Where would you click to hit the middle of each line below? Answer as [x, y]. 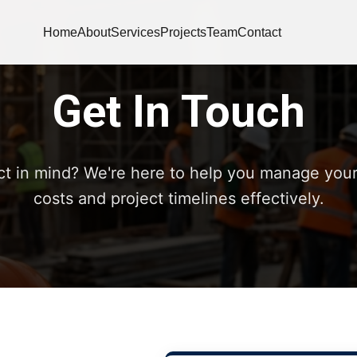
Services [136, 32]
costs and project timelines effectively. [178, 198]
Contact [260, 32]
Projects [184, 32]
